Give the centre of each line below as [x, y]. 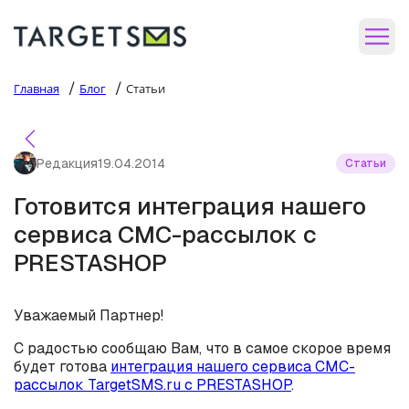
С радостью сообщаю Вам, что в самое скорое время [202, 348]
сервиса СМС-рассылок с [165, 235]
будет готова [62, 367]
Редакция [67, 163]
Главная [37, 89]
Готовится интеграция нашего [190, 206]
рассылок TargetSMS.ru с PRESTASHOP [152, 385]
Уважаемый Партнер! [89, 315]
